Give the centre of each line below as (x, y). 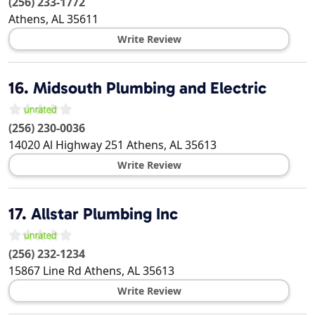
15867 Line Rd (45, 271)
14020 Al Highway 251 (66, 145)
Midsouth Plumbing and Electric (150, 88)
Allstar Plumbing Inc (104, 214)
